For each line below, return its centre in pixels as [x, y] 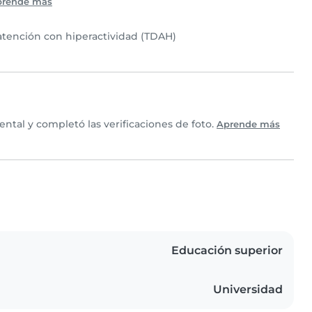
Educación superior [227, 251]
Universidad [248, 290]
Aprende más [248, 125]
